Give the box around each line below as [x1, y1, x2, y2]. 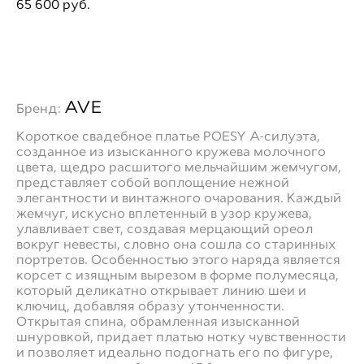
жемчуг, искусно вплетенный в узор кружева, [16, 205, 312, 222]
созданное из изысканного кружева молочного [16, 143, 326, 160]
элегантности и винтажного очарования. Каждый [16, 189, 341, 206]
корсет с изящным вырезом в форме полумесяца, [16, 266, 339, 284]
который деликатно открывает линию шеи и [16, 282, 306, 299]
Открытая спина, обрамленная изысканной [16, 313, 300, 330]
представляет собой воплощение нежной [16, 174, 289, 191]
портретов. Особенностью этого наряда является [16, 251, 340, 268]
